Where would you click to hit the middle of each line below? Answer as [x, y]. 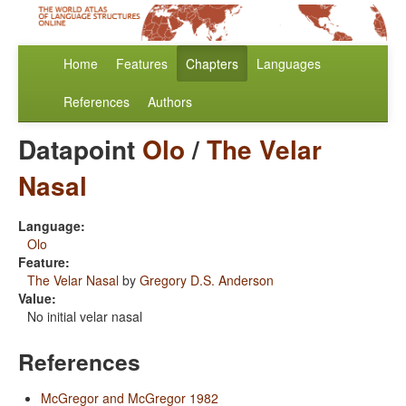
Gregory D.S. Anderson [207, 280]
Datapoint [80, 150]
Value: [37, 299]
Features [142, 64]
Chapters [212, 64]
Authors [170, 102]
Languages [289, 64]
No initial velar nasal [85, 317]
